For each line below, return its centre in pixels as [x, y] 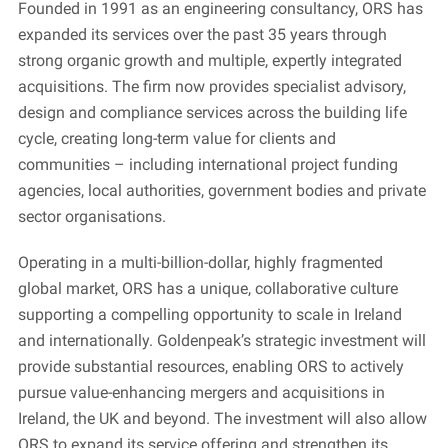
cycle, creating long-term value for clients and [176, 138]
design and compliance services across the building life [212, 112]
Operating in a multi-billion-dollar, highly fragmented [200, 262]
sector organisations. [91, 216]
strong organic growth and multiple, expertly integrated [209, 60]
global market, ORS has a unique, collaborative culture [207, 288]
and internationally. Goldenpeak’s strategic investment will [221, 340]
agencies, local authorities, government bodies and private [221, 190]
